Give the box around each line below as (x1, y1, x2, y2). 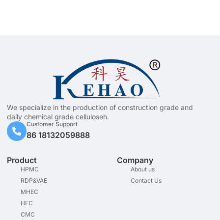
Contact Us (130, 176, 162, 184)
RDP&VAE (20, 176, 47, 184)
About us (130, 165, 155, 173)
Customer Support (27, 120, 78, 128)
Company (117, 155, 153, 165)
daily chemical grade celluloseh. (7, 112, 109, 121)
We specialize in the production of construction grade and (7, 103, 193, 111)
